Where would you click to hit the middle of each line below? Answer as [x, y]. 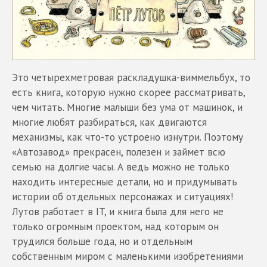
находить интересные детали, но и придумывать [125, 182]
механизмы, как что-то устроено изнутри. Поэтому [128, 137]
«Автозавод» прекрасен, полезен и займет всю [119, 152]
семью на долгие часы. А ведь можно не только [121, 167]
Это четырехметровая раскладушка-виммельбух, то [131, 78]
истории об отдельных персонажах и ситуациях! [122, 197]
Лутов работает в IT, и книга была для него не [118, 212]
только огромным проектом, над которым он [115, 227]
